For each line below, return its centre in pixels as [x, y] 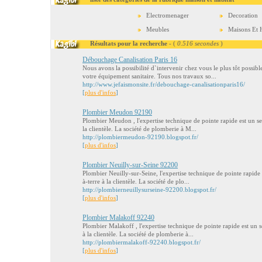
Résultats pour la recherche [116, 43]
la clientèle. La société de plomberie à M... [139, 129]
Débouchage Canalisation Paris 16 [130, 60]
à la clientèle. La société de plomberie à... [138, 234]
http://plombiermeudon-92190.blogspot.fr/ [140, 137]
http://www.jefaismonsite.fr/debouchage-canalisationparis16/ [164, 84]
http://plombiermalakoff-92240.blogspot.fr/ [142, 242]
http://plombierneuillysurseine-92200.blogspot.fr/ [149, 189]
